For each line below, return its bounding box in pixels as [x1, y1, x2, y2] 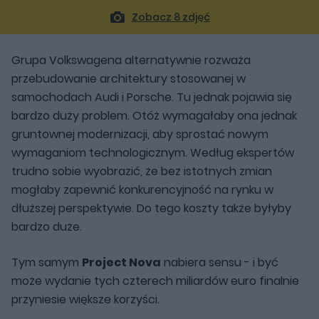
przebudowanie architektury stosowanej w [11, 70, 246, 87]
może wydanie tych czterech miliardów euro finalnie [11, 272, 299, 289]
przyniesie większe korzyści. [11, 291, 159, 308]
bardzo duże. [11, 218, 82, 235]
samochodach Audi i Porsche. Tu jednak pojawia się [11, 88, 292, 105]
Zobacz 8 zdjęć [132, 9, 210, 24]
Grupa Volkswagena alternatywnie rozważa [11, 51, 251, 68]
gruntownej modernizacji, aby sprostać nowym [11, 125, 268, 142]
